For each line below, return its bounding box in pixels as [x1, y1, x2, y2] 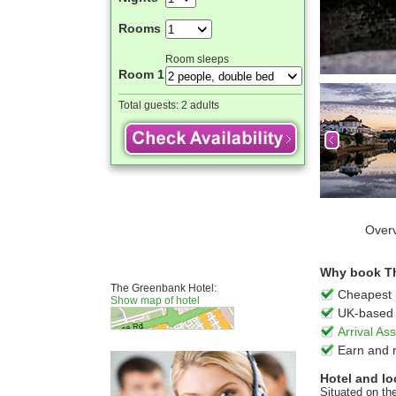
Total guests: [118, 99, 181, 111]
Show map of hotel [110, 294, 200, 307]
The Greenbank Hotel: [110, 282, 217, 294]
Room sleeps [165, 53, 229, 65]
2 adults [181, 99, 219, 111]
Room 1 [118, 67, 164, 81]
